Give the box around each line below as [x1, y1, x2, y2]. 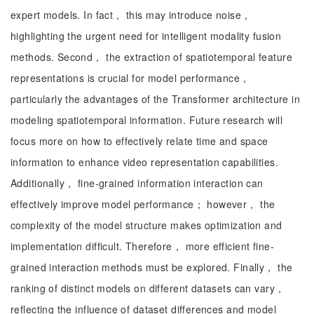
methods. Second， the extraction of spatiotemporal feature [11, 50, 292, 64]
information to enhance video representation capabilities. [11, 155, 278, 169]
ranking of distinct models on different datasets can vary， [11, 281, 285, 295]
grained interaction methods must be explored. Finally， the [11, 260, 293, 274]
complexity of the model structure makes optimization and [11, 218, 282, 232]
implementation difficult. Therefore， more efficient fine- [11, 239, 274, 253]
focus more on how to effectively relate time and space [11, 134, 268, 148]
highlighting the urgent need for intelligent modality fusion [11, 29, 282, 43]
